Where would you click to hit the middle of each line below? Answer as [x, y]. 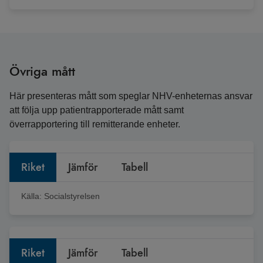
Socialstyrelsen [72, 196]
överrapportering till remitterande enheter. [95, 124]
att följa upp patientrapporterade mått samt [97, 110]
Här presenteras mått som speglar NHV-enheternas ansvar [131, 96]
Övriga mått [42, 71]
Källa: [33, 196]
